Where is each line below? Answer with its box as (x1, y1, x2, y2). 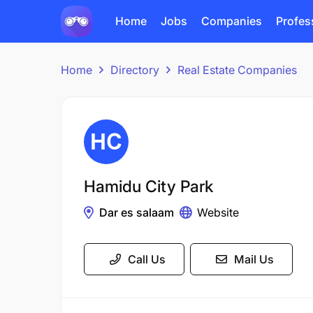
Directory (110, 63, 159, 77)
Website (197, 205, 239, 219)
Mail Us (234, 252, 274, 266)
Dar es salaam (99, 205, 174, 219)
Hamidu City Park (84, 177, 213, 196)
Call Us (128, 252, 166, 266)
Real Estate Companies (177, 63, 297, 77)
